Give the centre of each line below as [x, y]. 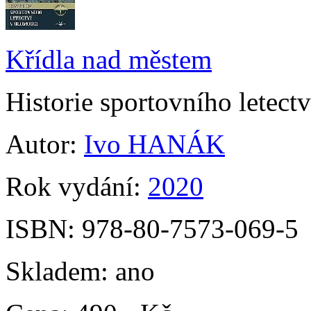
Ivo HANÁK [154, 144]
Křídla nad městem [109, 59]
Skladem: [60, 271]
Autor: [45, 144]
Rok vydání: [77, 186]
